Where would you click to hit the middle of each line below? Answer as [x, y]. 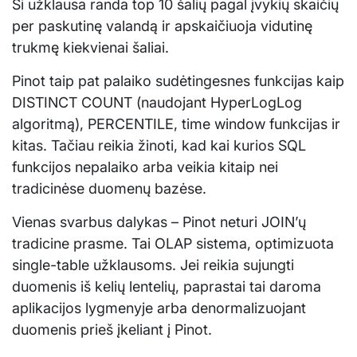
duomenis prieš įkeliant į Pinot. [112, 330]
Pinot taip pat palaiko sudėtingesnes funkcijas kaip [178, 81]
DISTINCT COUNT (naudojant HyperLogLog [157, 103]
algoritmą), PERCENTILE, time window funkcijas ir [176, 124]
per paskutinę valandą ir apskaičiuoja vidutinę [162, 26]
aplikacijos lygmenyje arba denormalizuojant [159, 308]
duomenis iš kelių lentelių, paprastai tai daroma [167, 287]
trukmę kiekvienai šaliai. [90, 48]
